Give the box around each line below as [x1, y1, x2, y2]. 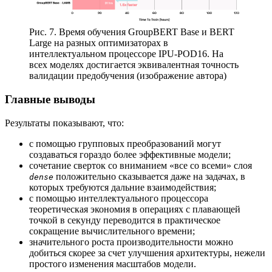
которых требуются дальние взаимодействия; [29, 182, 216, 192]
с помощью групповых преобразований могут [29, 138, 221, 149]
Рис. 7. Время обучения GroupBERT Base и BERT [29, 27, 234, 38]
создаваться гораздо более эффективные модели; [29, 149, 231, 160]
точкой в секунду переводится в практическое [29, 214, 220, 225]
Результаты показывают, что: [5, 117, 124, 128]
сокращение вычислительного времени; [29, 225, 195, 236]
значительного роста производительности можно [29, 236, 233, 247]
